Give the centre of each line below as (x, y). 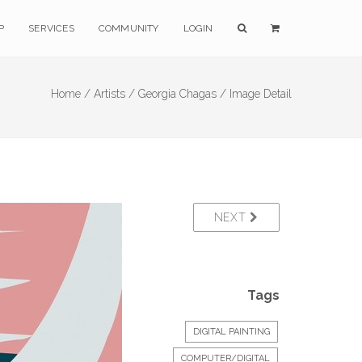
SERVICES (51, 28)
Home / (71, 94)
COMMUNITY (128, 28)
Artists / (114, 94)
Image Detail (261, 94)
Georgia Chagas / (182, 94)
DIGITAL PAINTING (232, 332)
